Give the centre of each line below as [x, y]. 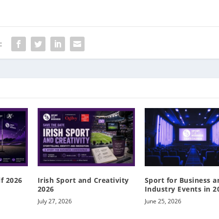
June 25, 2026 [163, 201]
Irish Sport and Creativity [83, 180]
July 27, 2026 [55, 201]
